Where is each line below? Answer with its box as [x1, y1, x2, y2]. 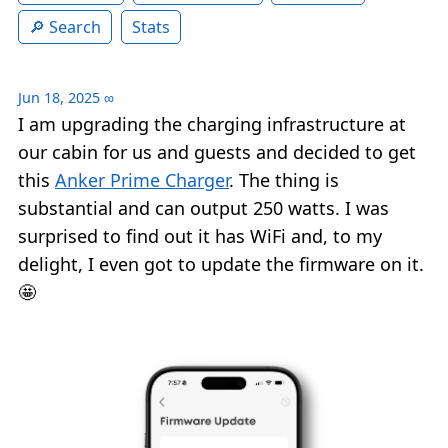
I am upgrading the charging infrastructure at [18, 112, 406, 137]
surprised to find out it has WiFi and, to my [18, 224, 382, 249]
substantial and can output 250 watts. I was [18, 196, 389, 221]
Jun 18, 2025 [18, 88, 100, 108]
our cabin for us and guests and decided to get [18, 140, 416, 165]
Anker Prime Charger [55, 168, 229, 193]
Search [49, 16, 101, 39]
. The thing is [229, 168, 339, 193]
